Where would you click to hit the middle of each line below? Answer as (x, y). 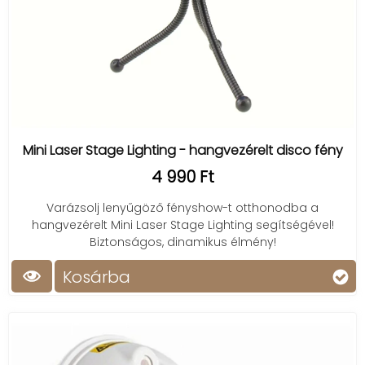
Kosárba (97, 277)
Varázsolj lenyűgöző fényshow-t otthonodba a (182, 208)
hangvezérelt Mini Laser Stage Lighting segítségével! (182, 225)
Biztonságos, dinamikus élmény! (182, 242)
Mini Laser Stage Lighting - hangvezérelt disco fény (182, 150)
